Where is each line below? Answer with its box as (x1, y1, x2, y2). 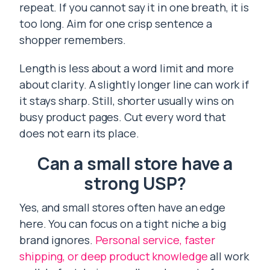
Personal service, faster (95, 233, 216, 247)
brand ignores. (19, 233, 95, 247)
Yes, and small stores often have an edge (19, 200, 225, 215)
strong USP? (84, 172, 186, 195)
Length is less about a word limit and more (19, 61, 234, 75)
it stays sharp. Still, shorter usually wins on (19, 93, 234, 108)
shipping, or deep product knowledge (19, 249, 208, 263)
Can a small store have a (37, 152, 233, 175)
